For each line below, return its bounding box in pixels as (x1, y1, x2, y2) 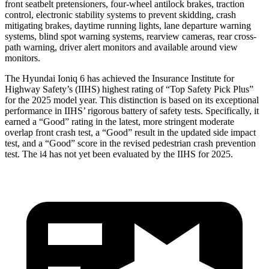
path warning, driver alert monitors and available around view (5, 41, 238, 52)
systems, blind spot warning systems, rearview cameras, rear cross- (5, 31, 256, 41)
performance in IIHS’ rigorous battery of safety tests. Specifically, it (5, 105, 259, 116)
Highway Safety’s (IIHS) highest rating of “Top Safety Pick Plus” (5, 83, 253, 94)
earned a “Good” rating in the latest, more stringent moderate (5, 116, 234, 127)
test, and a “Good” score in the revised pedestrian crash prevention (5, 138, 256, 148)
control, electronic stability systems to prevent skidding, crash (5, 9, 236, 20)
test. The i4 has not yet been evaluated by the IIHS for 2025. (5, 148, 233, 159)
